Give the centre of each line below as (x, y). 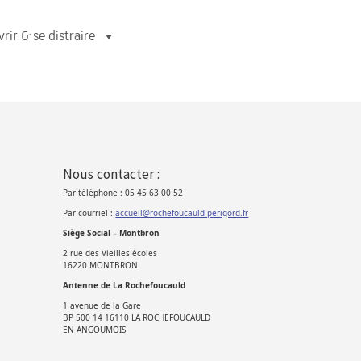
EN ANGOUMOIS (95, 330)
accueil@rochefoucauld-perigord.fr (182, 213)
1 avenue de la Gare (102, 305)
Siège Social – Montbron (112, 233)
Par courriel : (89, 213)
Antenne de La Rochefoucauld (124, 285)
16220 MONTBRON (101, 265)
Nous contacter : (112, 174)
